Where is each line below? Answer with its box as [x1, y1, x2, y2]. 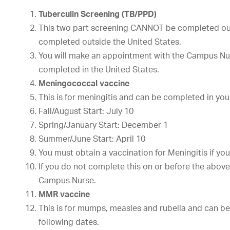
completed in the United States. [39, 64, 159, 74]
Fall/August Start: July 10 [39, 106, 133, 116]
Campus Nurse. [39, 175, 96, 185]
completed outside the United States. [39, 36, 181, 47]
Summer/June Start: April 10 [39, 133, 145, 144]
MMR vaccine [39, 189, 90, 199]
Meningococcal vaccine [39, 78, 129, 88]
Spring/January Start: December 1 [39, 120, 168, 130]
